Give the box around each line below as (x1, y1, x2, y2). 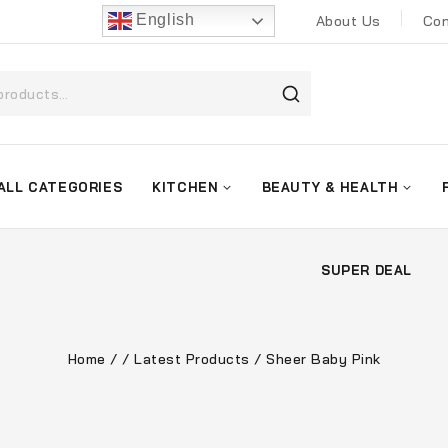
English (131, 11, 195, 29)
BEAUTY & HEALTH (261, 178, 399, 195)
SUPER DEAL (321, 261, 412, 278)
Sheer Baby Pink (266, 349, 381, 368)
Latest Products (134, 349, 250, 368)
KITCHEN (152, 178, 219, 195)
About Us (315, 12, 381, 31)
